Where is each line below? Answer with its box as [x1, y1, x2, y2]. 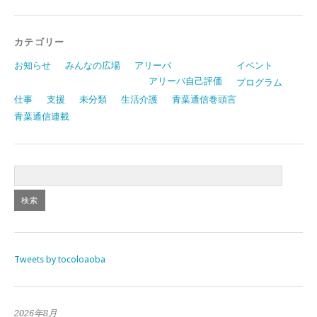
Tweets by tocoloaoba [14, 253, 105, 265]
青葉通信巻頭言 [172, 93, 236, 105]
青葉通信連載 [14, 110, 69, 122]
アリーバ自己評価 [149, 75, 222, 86]
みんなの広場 [65, 59, 120, 71]
